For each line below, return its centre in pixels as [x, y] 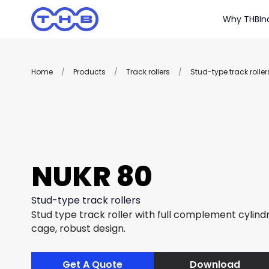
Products [89, 72]
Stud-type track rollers [86, 200]
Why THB [241, 19]
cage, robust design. [78, 228]
